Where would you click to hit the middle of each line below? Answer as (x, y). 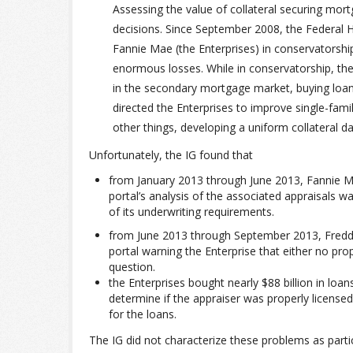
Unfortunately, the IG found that (171, 155)
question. (132, 267)
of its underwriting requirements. (191, 212)
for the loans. (143, 314)
